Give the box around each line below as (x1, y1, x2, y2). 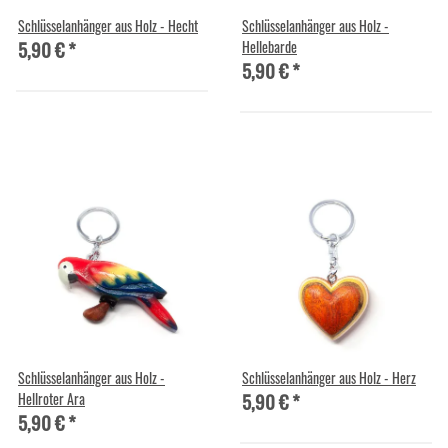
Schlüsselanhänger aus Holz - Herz (242, 366, 416, 388)
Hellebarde (242, 35, 297, 57)
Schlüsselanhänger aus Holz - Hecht (18, 14, 198, 36)
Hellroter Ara (18, 387, 85, 409)
